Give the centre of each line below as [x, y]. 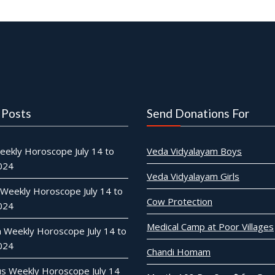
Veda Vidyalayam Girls [193, 176]
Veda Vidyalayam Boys [194, 151]
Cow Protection [179, 201]
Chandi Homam [178, 252]
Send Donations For [198, 113]
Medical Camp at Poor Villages [210, 227]
